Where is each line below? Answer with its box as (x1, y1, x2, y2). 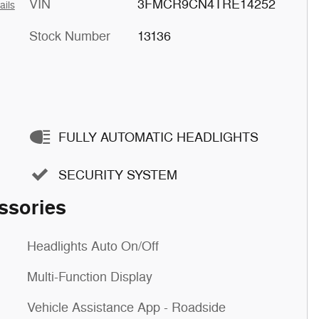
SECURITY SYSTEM (58, 167, 177, 183)
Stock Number (29, 28, 110, 44)
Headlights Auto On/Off (27, 239, 159, 254)
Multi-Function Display (27, 269, 152, 285)
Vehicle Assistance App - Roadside (27, 300, 226, 315)
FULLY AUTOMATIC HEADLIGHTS (58, 129, 258, 145)
